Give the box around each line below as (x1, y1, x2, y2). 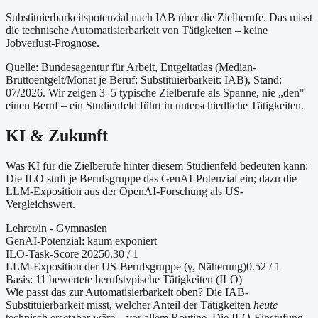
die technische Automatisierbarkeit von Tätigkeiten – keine (6, 23, 268, 36)
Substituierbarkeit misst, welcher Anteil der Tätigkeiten (6, 298, 251, 311)
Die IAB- (206, 285, 248, 298)
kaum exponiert (87, 234, 157, 247)
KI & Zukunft (6, 126, 108, 145)
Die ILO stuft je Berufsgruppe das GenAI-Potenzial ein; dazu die (6, 172, 297, 185)
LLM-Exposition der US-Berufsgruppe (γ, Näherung (6, 260, 243, 273)
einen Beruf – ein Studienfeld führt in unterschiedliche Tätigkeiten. (6, 99, 304, 111)
